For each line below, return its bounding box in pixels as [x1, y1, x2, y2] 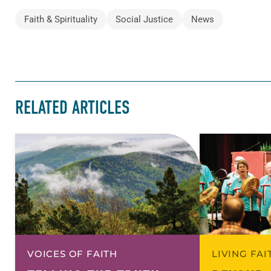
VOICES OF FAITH [27, 247, 117, 260]
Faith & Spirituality [24, 14, 97, 25]
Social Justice [116, 14, 173, 25]
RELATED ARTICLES [15, 96, 129, 119]
